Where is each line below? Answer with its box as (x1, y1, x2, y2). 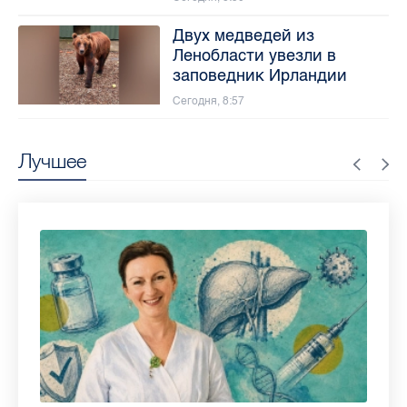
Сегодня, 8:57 (172, 94, 244, 108)
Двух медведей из (172, 25, 314, 46)
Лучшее (18, 148, 86, 174)
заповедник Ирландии (172, 65, 347, 86)
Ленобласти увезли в (172, 45, 336, 66)
